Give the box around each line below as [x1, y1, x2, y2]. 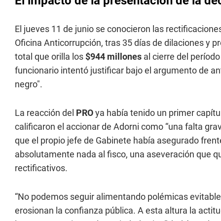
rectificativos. [15, 163, 68, 173]
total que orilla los [15, 51, 83, 62]
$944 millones [83, 51, 142, 62]
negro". [15, 79, 42, 89]
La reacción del [15, 108, 76, 118]
